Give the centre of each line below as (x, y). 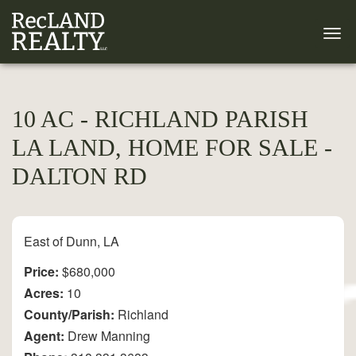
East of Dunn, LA (72, 241)
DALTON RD (79, 176)
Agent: (44, 335)
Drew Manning (107, 335)
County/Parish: (69, 314)
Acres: (44, 292)
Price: (41, 271)
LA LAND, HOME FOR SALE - (172, 147)
